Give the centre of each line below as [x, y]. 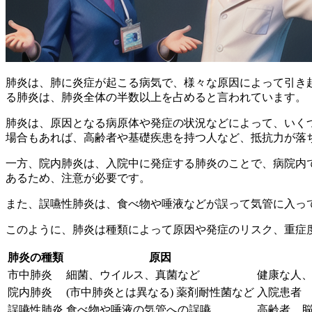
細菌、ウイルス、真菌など [133, 274]
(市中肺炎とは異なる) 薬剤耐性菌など [160, 292]
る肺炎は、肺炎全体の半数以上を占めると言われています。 [156, 97]
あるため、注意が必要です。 [78, 178]
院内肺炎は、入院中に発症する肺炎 [128, 163]
